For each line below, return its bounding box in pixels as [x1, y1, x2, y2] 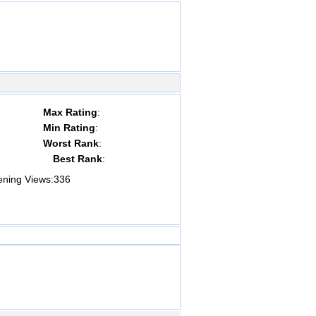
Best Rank [43, 153, 102, 164]
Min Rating [43, 122, 95, 133]
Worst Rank [43, 138, 99, 149]
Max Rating [43, 107, 97, 118]
